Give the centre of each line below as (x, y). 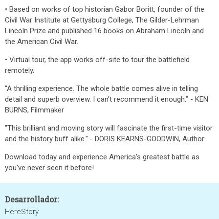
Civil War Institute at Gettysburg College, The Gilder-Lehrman (102, 20)
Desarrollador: (32, 199)
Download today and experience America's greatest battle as (102, 157)
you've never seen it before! (49, 168)
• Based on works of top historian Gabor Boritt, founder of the (105, 9)
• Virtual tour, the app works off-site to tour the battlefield (97, 60)
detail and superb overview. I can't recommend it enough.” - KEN (107, 99)
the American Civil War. (42, 42)
